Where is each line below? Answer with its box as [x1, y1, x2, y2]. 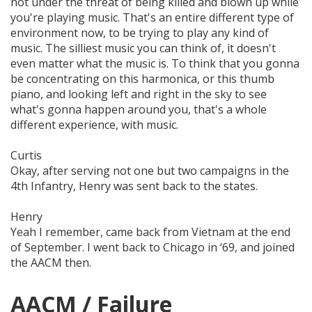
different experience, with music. [10, 116, 178, 132]
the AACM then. [10, 254, 91, 270]
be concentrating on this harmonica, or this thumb [10, 70, 274, 86]
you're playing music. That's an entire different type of [10, 9, 294, 25]
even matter [10, 55, 74, 71]
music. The [10, 40, 69, 56]
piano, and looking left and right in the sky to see [10, 86, 267, 102]
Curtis [10, 147, 42, 163]
